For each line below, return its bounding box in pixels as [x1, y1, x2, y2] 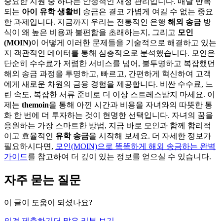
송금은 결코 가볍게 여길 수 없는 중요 [81, 7, 213, 16]
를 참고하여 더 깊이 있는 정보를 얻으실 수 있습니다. [28, 152, 211, 161]
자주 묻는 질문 [4, 173, 81, 186]
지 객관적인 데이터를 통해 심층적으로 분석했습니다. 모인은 [4, 48, 215, 57]
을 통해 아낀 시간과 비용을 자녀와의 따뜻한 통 [49, 100, 213, 109]
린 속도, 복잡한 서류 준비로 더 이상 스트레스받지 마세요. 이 [4, 90, 215, 99]
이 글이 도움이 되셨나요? [4, 198, 92, 207]
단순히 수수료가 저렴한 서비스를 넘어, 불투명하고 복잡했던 [4, 59, 215, 68]
